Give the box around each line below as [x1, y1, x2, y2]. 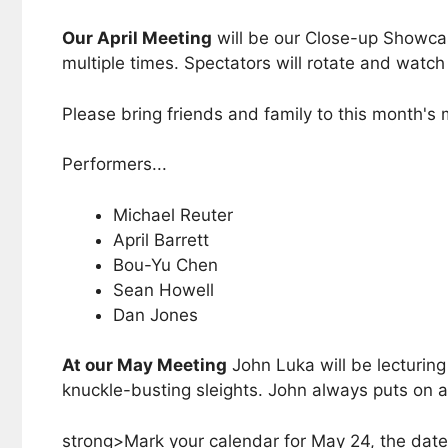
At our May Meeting [62, 355, 227, 375]
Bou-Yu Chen [113, 254, 218, 275]
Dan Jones [113, 304, 198, 325]
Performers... [62, 154, 167, 174]
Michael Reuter [113, 204, 233, 225]
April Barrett [113, 229, 209, 250]
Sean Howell [113, 279, 214, 300]
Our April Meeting [62, 28, 212, 48]
